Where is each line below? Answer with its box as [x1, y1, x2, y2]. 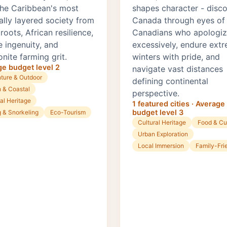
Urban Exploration [138, 130, 188, 138]
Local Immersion [138, 142, 184, 150]
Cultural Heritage [138, 119, 186, 127]
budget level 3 [132, 108, 183, 117]
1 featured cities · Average [132, 99, 225, 108]
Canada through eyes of [132, 15, 225, 26]
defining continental [132, 76, 208, 87]
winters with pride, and [132, 52, 220, 62]
